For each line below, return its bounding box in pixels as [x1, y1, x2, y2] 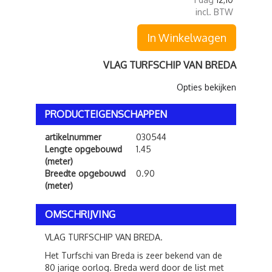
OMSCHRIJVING [45, 208, 115, 220]
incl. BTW [195, 7, 233, 17]
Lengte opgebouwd [45, 144, 122, 154]
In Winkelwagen [147, 31, 226, 44]
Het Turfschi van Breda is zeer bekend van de [45, 250, 222, 260]
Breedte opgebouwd [45, 168, 126, 178]
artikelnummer [45, 132, 101, 142]
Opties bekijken [177, 82, 236, 92]
